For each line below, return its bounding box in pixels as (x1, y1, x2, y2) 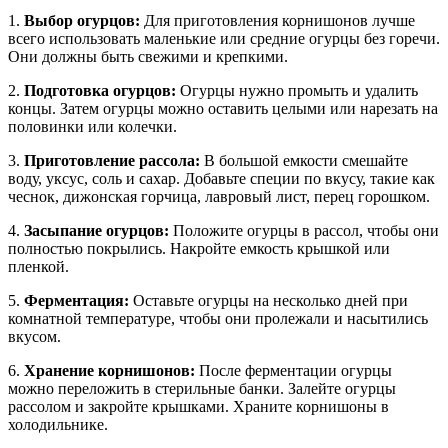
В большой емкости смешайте (200, 151, 408, 169)
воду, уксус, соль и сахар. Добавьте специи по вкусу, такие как (8, 169, 435, 187)
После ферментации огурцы (195, 361, 392, 379)
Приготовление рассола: (24, 151, 200, 169)
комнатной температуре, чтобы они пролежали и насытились (8, 309, 428, 327)
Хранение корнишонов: (24, 361, 195, 379)
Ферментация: (24, 291, 129, 309)
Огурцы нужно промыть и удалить (176, 81, 418, 99)
